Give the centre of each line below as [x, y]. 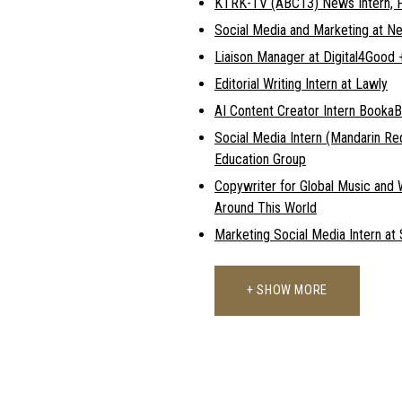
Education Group [260, 159]
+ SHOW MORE [288, 291]
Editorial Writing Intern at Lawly [301, 83]
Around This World [266, 207]
